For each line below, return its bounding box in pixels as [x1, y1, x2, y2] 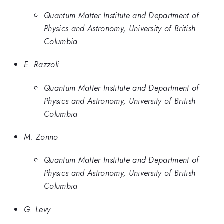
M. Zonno [24, 130, 58, 143]
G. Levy [24, 203, 51, 215]
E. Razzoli [24, 58, 59, 71]
